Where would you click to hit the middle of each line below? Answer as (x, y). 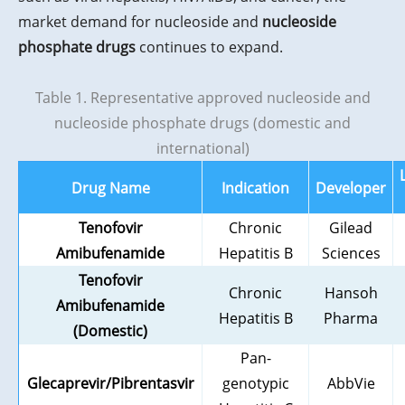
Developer (351, 188)
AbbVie (351, 384)
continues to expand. (209, 47)
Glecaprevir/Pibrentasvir (110, 384)
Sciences (351, 254)
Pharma (351, 319)
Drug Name (110, 188)
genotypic (255, 384)
